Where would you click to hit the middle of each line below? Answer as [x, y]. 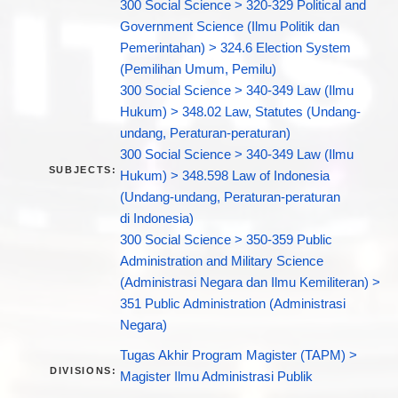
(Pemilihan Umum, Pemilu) [198, 70]
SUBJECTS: [83, 170]
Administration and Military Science [221, 262]
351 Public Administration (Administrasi [232, 304]
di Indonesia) [156, 219]
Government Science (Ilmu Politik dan [229, 27]
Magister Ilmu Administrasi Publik [216, 377]
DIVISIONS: [84, 371]
